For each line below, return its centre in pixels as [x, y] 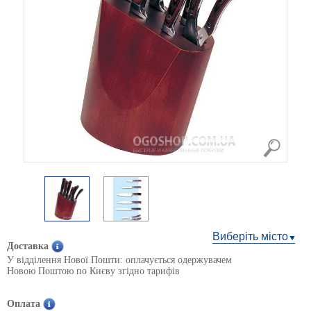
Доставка [28, 246]
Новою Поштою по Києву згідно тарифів [93, 271]
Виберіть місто [250, 236]
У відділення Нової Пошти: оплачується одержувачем [119, 260]
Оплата [24, 304]
